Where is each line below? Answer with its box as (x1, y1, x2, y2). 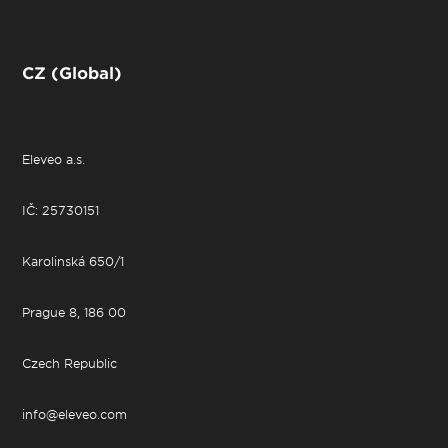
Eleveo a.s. (22, 151, 86, 167)
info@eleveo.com (22, 406, 128, 422)
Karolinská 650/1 (22, 253, 125, 269)
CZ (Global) (22, 62, 123, 82)
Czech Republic (22, 355, 118, 371)
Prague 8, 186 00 (22, 304, 127, 320)
